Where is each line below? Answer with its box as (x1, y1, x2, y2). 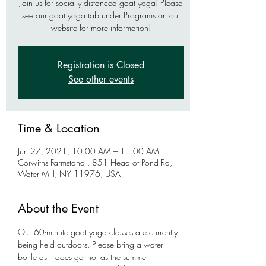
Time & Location (18, 121, 100, 136)
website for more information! (51, 22, 151, 33)
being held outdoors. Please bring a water (18, 239, 166, 250)
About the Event (18, 201, 99, 216)
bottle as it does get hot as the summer (18, 251, 151, 262)
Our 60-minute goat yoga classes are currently (18, 226, 180, 237)
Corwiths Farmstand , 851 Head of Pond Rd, (18, 157, 172, 168)
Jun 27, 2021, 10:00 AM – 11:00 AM (18, 145, 159, 157)
